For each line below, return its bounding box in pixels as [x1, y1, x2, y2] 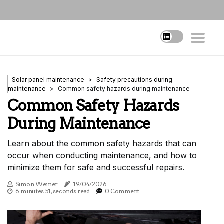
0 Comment [104, 187, 139, 195]
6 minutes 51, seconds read [15, 187, 90, 195]
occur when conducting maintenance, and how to [7, 150, 197, 160]
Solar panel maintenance [12, 76, 84, 83]
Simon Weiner [15, 180, 58, 188]
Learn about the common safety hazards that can [7, 138, 196, 148]
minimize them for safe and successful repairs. [7, 162, 184, 172]
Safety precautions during [96, 76, 172, 83]
